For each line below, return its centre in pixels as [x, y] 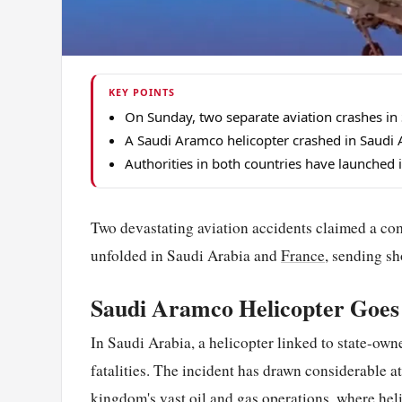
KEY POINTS [141, 92]
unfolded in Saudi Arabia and [186, 256]
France [303, 256]
